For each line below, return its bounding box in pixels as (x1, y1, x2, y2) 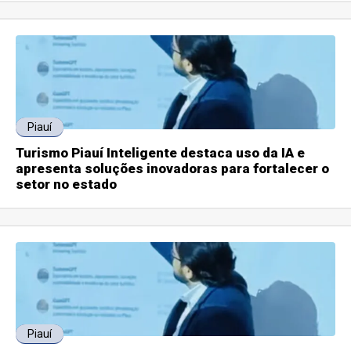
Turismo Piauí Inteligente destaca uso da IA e (16, 145, 306, 161)
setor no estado (16, 176, 118, 193)
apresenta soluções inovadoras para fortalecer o (16, 161, 330, 177)
